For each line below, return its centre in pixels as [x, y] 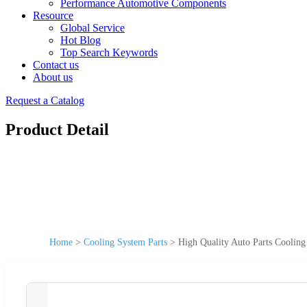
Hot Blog [81, 40]
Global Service [93, 28]
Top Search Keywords [109, 52]
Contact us [56, 65]
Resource [53, 15]
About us [53, 77]
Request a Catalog [45, 100]
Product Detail [57, 129]
